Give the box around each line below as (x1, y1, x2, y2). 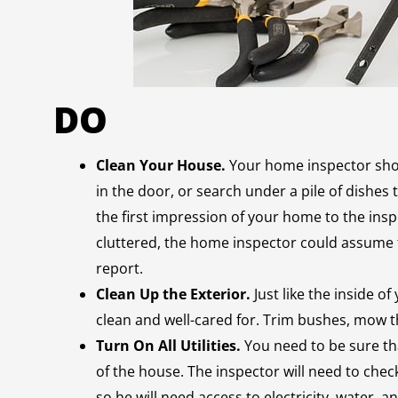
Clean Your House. (96, 155, 226, 175)
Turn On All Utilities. (96, 336, 241, 355)
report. (96, 259, 147, 278)
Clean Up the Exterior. (96, 284, 251, 304)
